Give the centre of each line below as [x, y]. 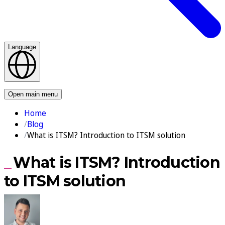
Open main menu [33, 94]
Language [22, 47]
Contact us [113, 84]
